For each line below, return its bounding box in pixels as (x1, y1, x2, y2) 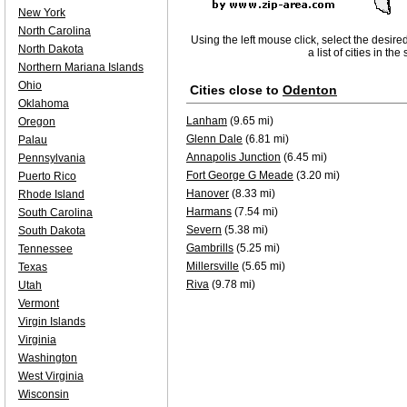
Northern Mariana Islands (18, 61, 144, 74)
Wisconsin (18, 388, 69, 401)
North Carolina (18, 25, 91, 37)
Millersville (186, 260, 239, 273)
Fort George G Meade (186, 169, 293, 182)
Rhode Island (18, 188, 84, 201)
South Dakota (18, 224, 85, 237)
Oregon (18, 115, 55, 128)
